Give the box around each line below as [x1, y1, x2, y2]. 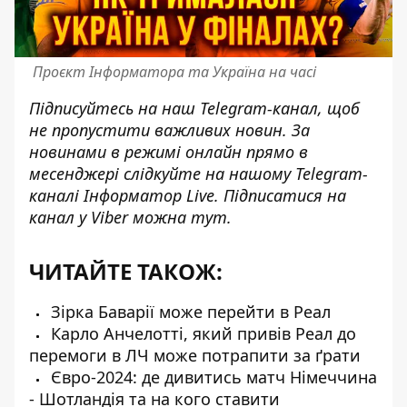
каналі [29, 184, 84, 206]
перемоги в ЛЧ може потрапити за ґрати [29, 344, 361, 366]
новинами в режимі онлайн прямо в [29, 141, 308, 163]
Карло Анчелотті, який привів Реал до [46, 323, 356, 344]
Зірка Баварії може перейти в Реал [46, 301, 331, 323]
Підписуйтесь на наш [29, 97, 200, 119]
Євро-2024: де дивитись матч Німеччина [46, 366, 377, 388]
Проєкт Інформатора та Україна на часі [33, 62, 316, 82]
